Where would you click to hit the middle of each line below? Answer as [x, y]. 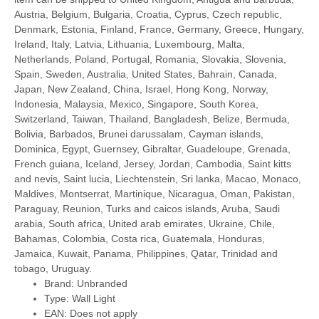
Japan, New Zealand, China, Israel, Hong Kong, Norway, [141, 89]
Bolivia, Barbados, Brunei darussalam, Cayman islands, [139, 134]
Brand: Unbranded [86, 283]
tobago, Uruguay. [53, 268]
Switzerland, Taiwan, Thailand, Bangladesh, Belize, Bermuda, [152, 119]
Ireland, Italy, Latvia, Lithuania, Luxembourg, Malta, [130, 44]
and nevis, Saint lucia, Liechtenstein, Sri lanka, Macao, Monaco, [158, 179]
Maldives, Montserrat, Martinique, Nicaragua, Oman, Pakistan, [155, 194]
